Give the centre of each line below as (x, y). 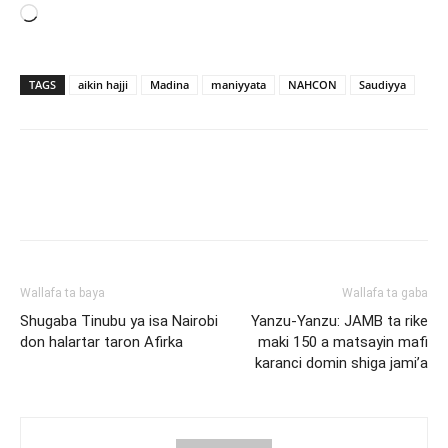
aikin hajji (103, 84)
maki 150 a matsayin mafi (343, 341)
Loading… (71, 15)
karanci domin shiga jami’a (341, 362)
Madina (169, 84)
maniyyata (238, 84)
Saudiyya (382, 84)
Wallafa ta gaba (385, 292)
